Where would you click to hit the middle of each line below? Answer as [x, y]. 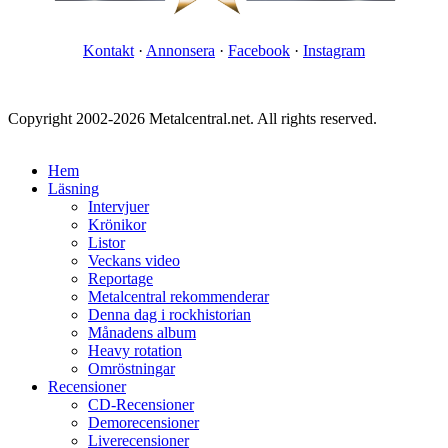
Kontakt [108, 51]
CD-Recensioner [141, 405]
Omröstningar [131, 369]
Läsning [73, 189]
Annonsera [180, 51]
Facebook [259, 51]
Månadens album [142, 333]
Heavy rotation [135, 351]
